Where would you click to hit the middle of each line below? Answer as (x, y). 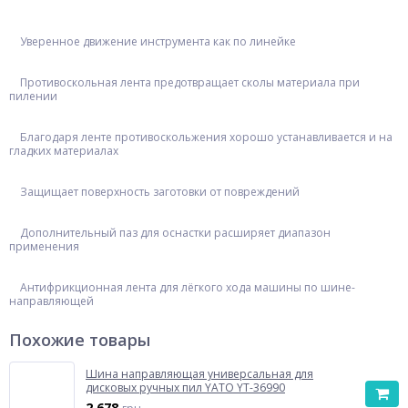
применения (44, 246)
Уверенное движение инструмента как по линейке (153, 41)
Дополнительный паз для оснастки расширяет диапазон (170, 233)
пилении (33, 96)
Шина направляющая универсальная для (199, 374)
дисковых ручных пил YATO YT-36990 (185, 388)
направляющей (51, 301)
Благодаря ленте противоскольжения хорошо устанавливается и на (201, 137)
